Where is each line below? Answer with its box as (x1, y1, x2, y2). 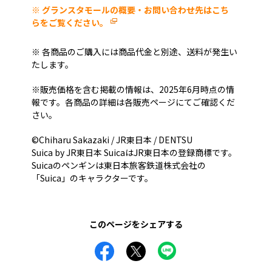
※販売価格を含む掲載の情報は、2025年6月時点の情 (32, 83, 234, 96)
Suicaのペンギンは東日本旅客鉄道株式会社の (32, 159, 206, 172)
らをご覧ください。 (32, 16, 108, 29)
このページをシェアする (89, 218, 183, 231)
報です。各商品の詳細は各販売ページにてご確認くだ (32, 96, 235, 109)
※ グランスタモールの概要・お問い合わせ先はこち (32, 4, 229, 16)
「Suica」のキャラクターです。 (32, 172, 153, 185)
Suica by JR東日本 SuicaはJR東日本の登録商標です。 (32, 146, 237, 159)
